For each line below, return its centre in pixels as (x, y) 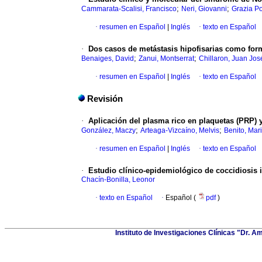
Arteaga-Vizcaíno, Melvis (180, 131)
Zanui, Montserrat (166, 59)
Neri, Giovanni (204, 9)
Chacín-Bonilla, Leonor (118, 180)
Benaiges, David (108, 59)
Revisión (105, 99)
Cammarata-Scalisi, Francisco (129, 9)
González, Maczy (108, 131)
